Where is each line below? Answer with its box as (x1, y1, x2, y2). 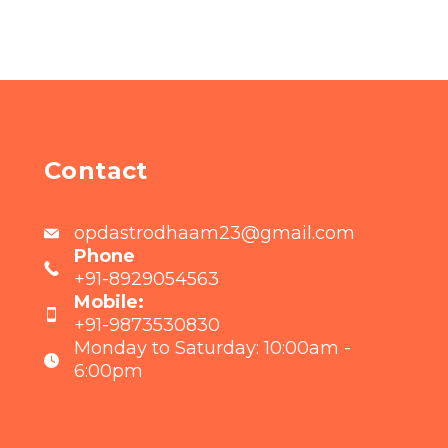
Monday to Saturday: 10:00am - (74, 337, 351, 359)
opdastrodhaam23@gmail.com (74, 222, 355, 244)
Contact (44, 156, 148, 185)
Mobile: (74, 291, 144, 313)
